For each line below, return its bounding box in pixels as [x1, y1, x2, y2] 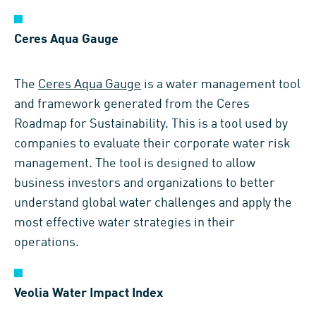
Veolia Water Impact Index [14, 286, 163, 300]
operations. [14, 236, 79, 249]
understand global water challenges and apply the [14, 196, 292, 209]
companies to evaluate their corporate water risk [14, 137, 291, 150]
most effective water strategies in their [14, 216, 235, 229]
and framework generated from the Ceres [14, 97, 250, 111]
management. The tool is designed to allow [14, 157, 255, 170]
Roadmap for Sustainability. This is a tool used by [14, 117, 288, 130]
